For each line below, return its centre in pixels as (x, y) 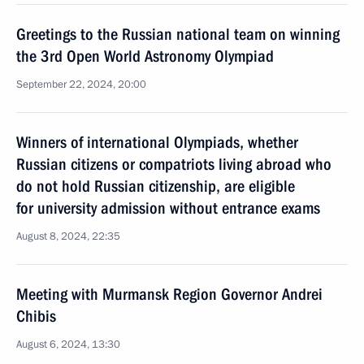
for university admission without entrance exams (168, 208)
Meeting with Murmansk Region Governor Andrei (169, 294)
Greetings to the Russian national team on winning (178, 34)
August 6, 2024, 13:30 (68, 344)
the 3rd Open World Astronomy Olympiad (145, 56)
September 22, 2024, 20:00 (81, 84)
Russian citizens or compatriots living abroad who (174, 164)
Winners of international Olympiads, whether (157, 142)
